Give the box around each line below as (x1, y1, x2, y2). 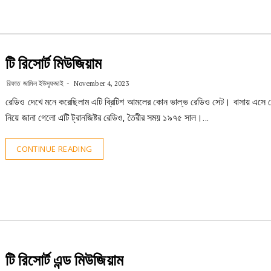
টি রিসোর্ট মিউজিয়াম (5, 54, 102, 73)
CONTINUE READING (16, 143, 93, 154)
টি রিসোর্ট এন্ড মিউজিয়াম (5, 251, 123, 269)
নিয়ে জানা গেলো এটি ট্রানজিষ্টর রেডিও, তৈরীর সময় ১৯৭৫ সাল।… (5, 112, 209, 123)
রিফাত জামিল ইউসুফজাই (7, 79, 64, 88)
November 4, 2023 (71, 79, 129, 88)
